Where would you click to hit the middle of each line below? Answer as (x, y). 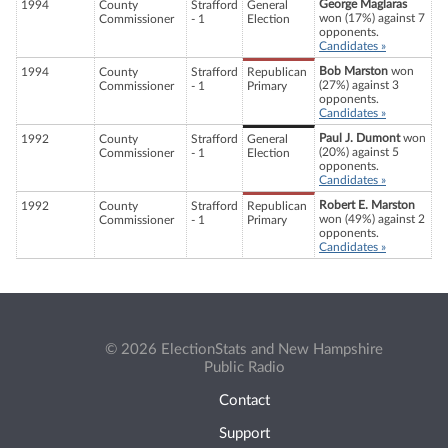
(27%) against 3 (359, 85)
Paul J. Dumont (359, 138)
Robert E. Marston (367, 205)
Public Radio (244, 367)
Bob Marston (353, 71)
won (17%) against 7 (372, 18)
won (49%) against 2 (372, 219)
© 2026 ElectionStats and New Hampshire (244, 349)
